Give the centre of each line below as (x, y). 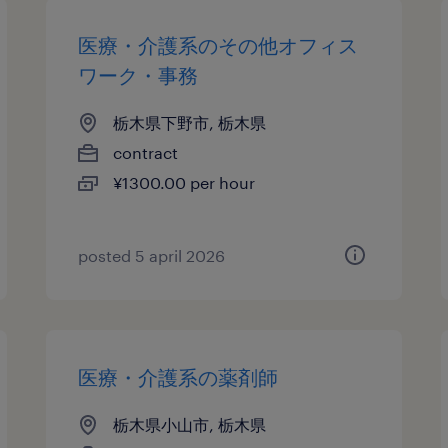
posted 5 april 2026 (152, 255)
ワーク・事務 (138, 75)
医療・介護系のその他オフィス (218, 45)
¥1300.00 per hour (184, 182)
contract (146, 152)
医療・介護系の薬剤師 (178, 377)
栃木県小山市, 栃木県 (190, 424)
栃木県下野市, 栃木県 (190, 122)
